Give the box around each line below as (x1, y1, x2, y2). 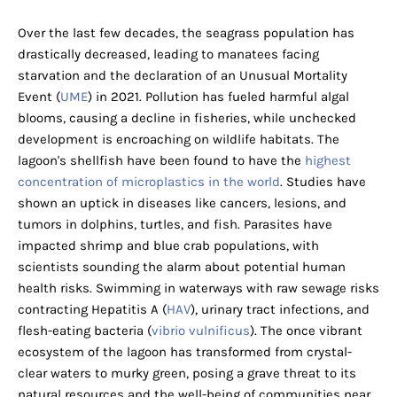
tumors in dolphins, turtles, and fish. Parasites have (18, 215, 332, 232)
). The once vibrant (250, 322, 362, 339)
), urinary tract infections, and (191, 300, 370, 317)
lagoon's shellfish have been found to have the (18, 152, 305, 168)
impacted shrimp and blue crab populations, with (18, 237, 319, 253)
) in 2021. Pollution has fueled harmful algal (88, 88, 349, 105)
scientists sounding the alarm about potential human (18, 258, 346, 275)
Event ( (18, 88, 60, 105)
